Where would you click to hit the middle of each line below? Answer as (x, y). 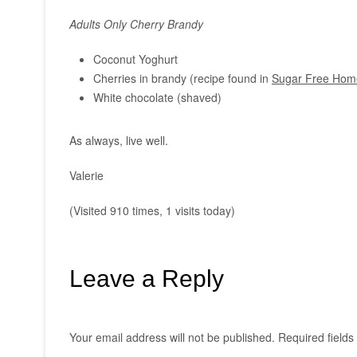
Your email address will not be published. (172, 337)
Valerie (86, 175)
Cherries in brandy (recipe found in (182, 78)
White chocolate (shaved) (157, 97)
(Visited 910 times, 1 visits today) (152, 210)
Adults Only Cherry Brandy (136, 24)
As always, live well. (119, 140)
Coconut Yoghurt (135, 59)
